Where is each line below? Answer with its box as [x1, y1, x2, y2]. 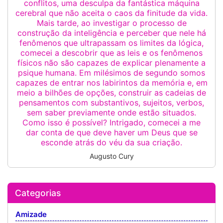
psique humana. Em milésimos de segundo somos [18, 68, 205, 78]
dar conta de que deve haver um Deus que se [25, 127, 198, 137]
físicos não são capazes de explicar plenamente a [17, 58, 206, 68]
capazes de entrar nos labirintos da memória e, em [15, 78, 208, 88]
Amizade [15, 210, 47, 219]
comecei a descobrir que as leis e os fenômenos [20, 48, 203, 58]
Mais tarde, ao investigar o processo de [36, 18, 187, 28]
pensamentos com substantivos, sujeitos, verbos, [19, 98, 204, 108]
